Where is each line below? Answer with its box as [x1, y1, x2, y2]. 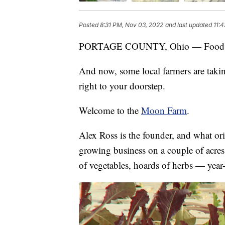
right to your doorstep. [79, 79, 165, 92]
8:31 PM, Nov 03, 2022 [100, 21, 163, 29]
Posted [79, 21, 100, 29]
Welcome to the [79, 103, 141, 117]
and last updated [165, 21, 212, 29]
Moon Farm [141, 103, 187, 117]
